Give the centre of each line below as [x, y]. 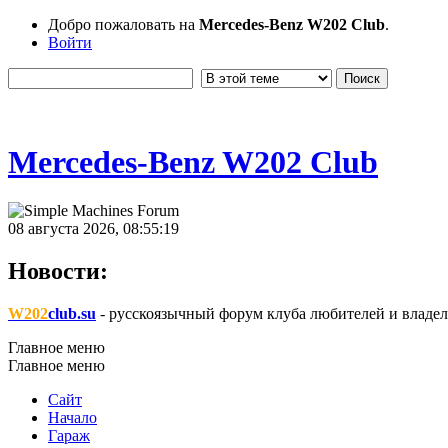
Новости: [58, 271]
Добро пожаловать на [123, 24]
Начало [72, 417]
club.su [72, 313]
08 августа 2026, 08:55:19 [93, 229]
